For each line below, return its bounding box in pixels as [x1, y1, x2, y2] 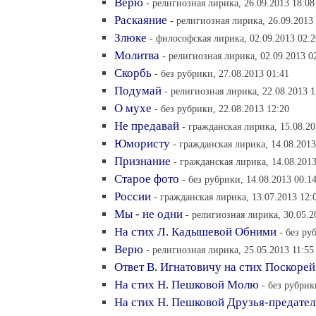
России [114, 190, 151, 203]
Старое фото [114, 172, 179, 186]
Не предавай [114, 119, 179, 133]
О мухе [114, 102, 152, 115]
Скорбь [114, 66, 152, 80]
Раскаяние [114, 13, 167, 27]
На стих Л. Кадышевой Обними [114, 225, 276, 238]
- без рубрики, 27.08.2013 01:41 [154, 68, 289, 79]
